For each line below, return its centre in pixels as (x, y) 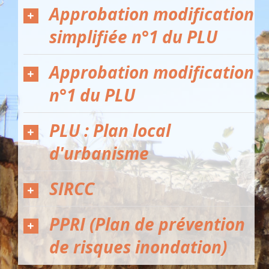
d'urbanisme (99, 153)
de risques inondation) (138, 247)
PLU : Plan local (110, 131)
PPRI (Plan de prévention (147, 224)
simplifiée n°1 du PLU (133, 37)
